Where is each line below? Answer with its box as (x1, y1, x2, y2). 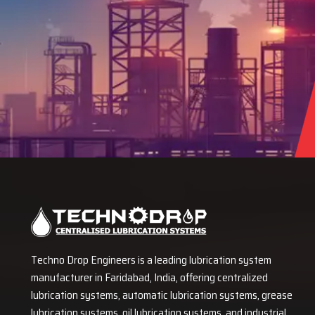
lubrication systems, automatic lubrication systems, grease (31, 285, 292, 304)
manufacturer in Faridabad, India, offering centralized (31, 268, 268, 286)
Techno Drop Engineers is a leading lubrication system (31, 250, 271, 269)
